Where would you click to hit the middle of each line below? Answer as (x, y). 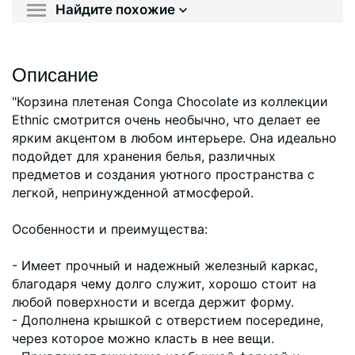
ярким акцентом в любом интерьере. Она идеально (174, 137)
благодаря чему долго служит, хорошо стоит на (164, 283)
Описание (55, 73)
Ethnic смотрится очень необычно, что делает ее (166, 119)
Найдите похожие (115, 10)
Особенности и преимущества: (110, 229)
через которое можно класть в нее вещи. (143, 338)
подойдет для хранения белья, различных (144, 156)
